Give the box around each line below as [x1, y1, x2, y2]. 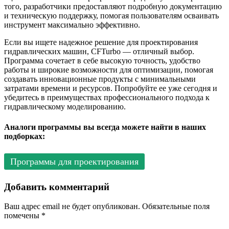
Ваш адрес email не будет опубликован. [4, 202, 140, 211]
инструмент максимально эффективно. [4, 20, 140, 30]
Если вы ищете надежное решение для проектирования [4, 38, 198, 47]
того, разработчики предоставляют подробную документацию [4, 2, 222, 11]
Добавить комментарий [4, 181, 109, 192]
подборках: [4, 131, 45, 141]
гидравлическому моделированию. [4, 102, 126, 111]
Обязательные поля [142, 202, 210, 211]
